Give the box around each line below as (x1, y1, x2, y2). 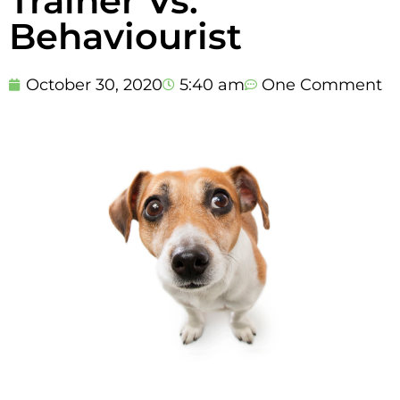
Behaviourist (9, 13, 242, 58)
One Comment (262, 74, 382, 95)
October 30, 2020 (26, 74, 162, 95)
